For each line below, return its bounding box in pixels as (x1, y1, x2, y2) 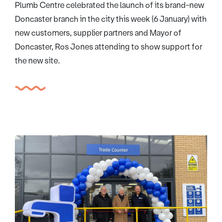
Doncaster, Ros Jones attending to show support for (15, 42, 202, 52)
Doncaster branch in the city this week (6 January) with (15, 14, 207, 24)
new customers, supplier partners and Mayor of (15, 28, 181, 38)
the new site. (15, 55, 60, 66)
